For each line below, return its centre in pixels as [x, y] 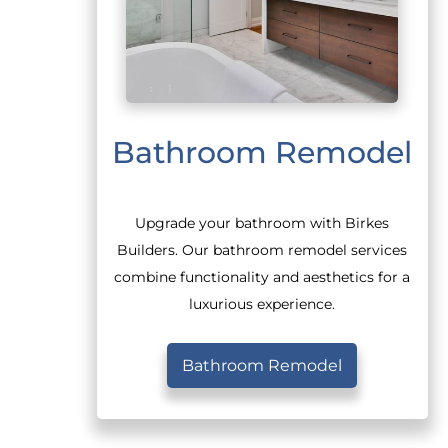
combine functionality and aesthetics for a [262, 277]
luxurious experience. [262, 304]
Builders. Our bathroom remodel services [262, 250]
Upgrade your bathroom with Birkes [262, 223]
